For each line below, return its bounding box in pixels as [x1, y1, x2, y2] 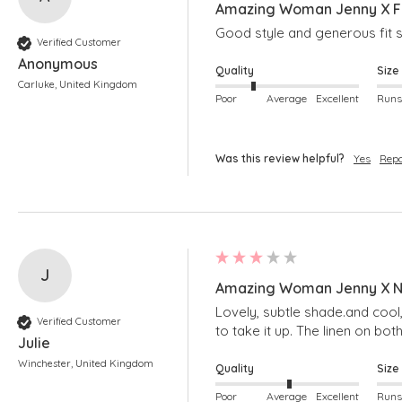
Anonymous [18, 54, 98, 73]
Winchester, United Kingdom [18, 356, 153, 370]
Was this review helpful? [215, 151, 345, 165]
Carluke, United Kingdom [18, 77, 137, 91]
